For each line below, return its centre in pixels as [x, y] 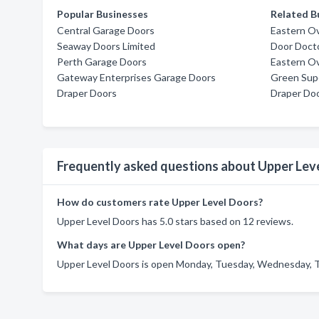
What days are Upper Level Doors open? [151, 245]
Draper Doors [87, 93]
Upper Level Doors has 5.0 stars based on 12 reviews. [175, 221]
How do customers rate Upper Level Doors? [160, 202]
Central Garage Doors [106, 30]
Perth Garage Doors [102, 62]
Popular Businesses [103, 14]
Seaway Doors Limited [106, 46]
